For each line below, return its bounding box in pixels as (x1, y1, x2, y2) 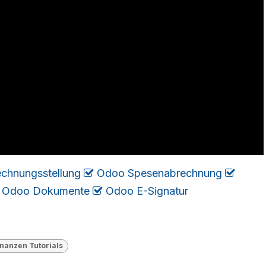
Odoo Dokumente (2, 185, 90, 198)
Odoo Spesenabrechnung (97, 167, 222, 180)
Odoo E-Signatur (106, 185, 188, 198)
